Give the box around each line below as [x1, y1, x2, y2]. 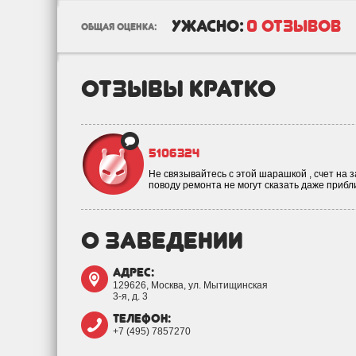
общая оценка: [81, 21, 157, 33]
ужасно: [172, 16, 244, 36]
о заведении [81, 226, 243, 254]
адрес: [113, 265, 154, 280]
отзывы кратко [81, 74, 276, 103]
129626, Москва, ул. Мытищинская [113, 280, 268, 291]
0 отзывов [246, 16, 341, 36]
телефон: [113, 311, 171, 326]
